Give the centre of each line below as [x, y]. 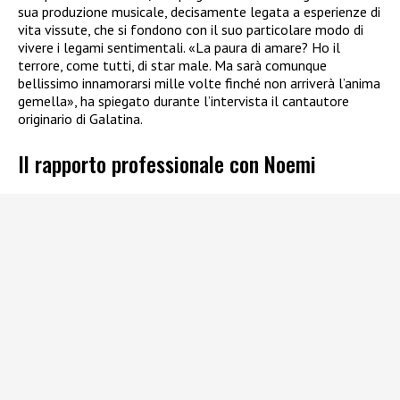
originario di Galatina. [80, 119]
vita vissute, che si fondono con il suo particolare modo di [191, 30]
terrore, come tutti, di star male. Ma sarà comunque [172, 66]
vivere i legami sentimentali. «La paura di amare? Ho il [179, 48]
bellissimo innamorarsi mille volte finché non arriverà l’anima [199, 83]
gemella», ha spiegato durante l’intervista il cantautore [183, 101]
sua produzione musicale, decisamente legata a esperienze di [199, 12]
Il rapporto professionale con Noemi [167, 164]
